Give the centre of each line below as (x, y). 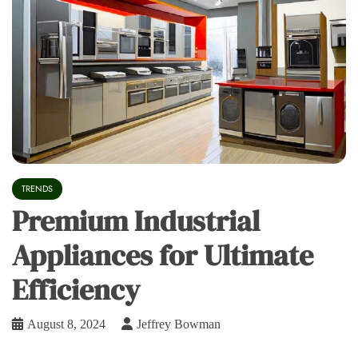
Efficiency (76, 290)
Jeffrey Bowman (179, 324)
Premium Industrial (136, 221)
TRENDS (37, 189)
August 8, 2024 (66, 324)
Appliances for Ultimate (163, 256)
